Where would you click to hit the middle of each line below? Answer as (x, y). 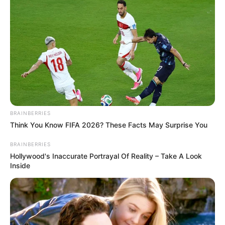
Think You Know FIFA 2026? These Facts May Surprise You (109, 125)
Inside (20, 166)
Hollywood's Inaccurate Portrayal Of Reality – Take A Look (106, 156)
